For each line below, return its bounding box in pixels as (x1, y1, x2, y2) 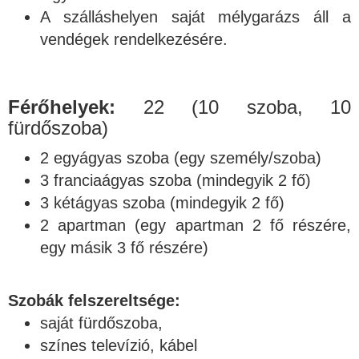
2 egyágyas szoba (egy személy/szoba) (40, 148, 321, 167)
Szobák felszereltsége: (8, 291, 180, 309)
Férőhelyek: (8, 95, 115, 118)
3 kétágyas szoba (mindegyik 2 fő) (40, 193, 284, 212)
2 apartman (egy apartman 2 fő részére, (40, 216, 351, 234)
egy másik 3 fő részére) (40, 238, 208, 256)
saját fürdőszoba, (40, 313, 163, 332)
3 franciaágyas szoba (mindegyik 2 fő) (40, 171, 311, 189)
